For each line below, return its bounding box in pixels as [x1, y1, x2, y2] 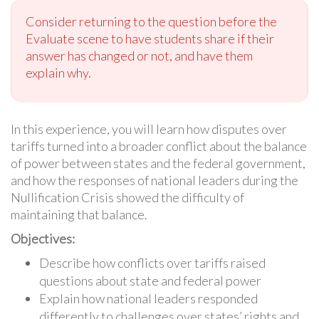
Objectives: [11, 230, 75, 246]
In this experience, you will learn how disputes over [11, 120, 287, 137]
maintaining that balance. [11, 206, 147, 222]
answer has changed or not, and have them [26, 47, 253, 63]
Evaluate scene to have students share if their [26, 30, 274, 46]
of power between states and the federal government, [11, 155, 305, 171]
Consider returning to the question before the [26, 13, 277, 29]
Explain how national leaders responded [39, 290, 258, 306]
